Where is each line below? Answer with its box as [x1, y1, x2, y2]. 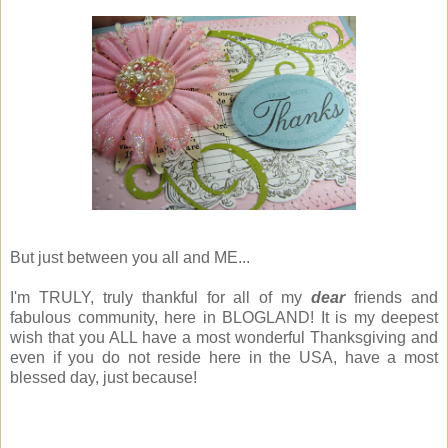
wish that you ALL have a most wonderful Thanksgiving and [10, 329, 438, 347]
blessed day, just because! [10, 369, 197, 387]
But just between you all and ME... [10, 249, 250, 267]
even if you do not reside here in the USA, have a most [10, 349, 438, 367]
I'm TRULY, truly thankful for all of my [10, 289, 312, 307]
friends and [345, 289, 439, 307]
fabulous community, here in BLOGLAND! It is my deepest [10, 309, 438, 327]
